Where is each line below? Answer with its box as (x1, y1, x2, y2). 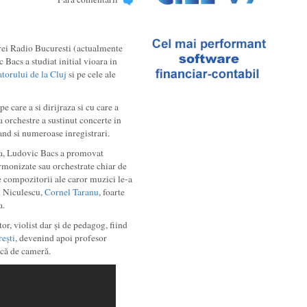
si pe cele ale (66, 68, 116, 80)
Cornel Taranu (44, 186, 99, 198)
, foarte (98, 186, 125, 198)
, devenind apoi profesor (14, 232, 107, 244)
